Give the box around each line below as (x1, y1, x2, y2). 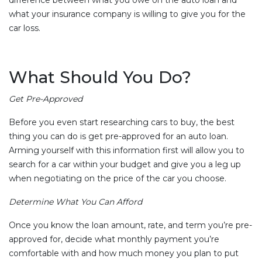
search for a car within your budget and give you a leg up (9, 158, 241, 170)
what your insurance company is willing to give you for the (9, 8, 246, 19)
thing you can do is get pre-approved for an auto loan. (9, 130, 228, 142)
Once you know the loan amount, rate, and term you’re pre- (9, 219, 252, 230)
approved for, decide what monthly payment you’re (9, 233, 219, 244)
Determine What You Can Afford (9, 196, 142, 207)
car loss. (9, 22, 40, 33)
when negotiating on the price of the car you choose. (9, 173, 226, 184)
